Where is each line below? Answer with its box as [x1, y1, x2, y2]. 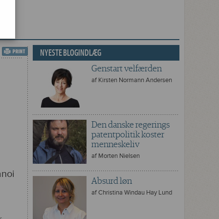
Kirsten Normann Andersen [98, 76, 172, 84]
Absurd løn [91, 176, 132, 186]
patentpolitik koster [91, 130, 164, 139]
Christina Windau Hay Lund [98, 189, 172, 197]
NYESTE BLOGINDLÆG [40, 48, 101, 58]
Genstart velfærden [91, 64, 162, 73]
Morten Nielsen [98, 152, 140, 160]
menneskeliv [91, 139, 139, 149]
